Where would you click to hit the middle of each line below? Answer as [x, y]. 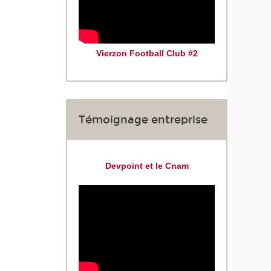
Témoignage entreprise [143, 120]
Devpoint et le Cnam [147, 166]
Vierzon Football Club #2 [147, 53]
